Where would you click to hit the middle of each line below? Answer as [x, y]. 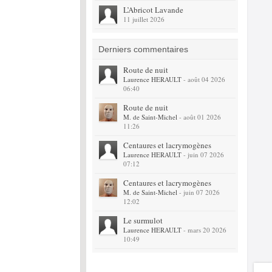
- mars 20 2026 [204, 230]
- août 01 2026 [199, 117]
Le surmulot [143, 220]
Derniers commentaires [143, 49]
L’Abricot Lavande [153, 10]
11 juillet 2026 [144, 19]
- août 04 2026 [203, 79]
